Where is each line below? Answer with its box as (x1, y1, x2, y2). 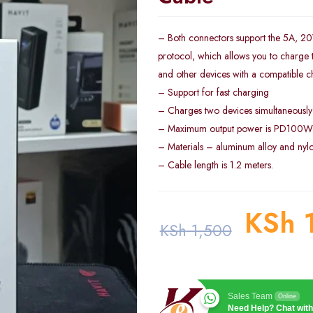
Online (277, 293, 296, 300)
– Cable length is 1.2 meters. (157, 158, 273, 172)
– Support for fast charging (157, 85, 269, 99)
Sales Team (227, 291, 272, 301)
